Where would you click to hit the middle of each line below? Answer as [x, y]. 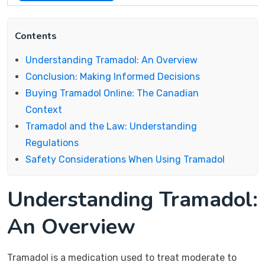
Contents [36, 36]
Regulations [52, 143]
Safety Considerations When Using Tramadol [125, 159]
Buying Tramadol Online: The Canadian [112, 93]
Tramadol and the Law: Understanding [111, 126]
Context [44, 110]
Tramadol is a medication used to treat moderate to [122, 258]
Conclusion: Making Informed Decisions [113, 77]
